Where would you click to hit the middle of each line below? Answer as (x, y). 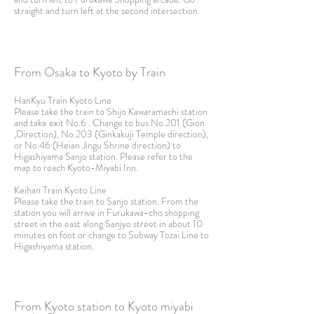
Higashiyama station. (54, 246)
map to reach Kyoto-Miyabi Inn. (76, 168)
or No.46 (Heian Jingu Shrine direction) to (97, 145)
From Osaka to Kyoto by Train (90, 72)
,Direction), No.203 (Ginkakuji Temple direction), (111, 134)
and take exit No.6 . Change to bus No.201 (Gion (109, 123)
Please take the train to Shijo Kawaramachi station (111, 111)
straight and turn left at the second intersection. (107, 11)
